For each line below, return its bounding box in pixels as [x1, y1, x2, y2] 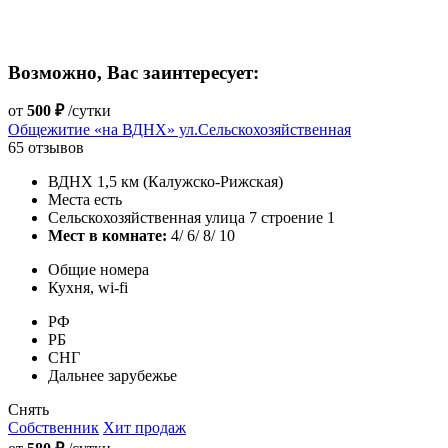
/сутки [64, 101, 111, 119]
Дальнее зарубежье [48, 366, 177, 384]
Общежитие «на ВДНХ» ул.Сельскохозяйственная [8, 120, 351, 138]
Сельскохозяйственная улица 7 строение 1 [48, 208, 335, 226]
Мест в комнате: [48, 226, 167, 244]
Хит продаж [103, 418, 186, 436]
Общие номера [48, 260, 149, 278]
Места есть [48, 190, 122, 208]
